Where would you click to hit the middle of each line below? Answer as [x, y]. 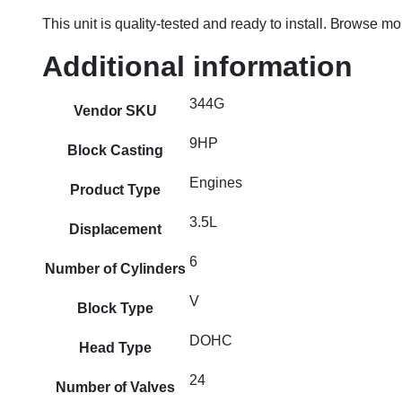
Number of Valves [115, 387]
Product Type [115, 190]
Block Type [115, 308]
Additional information [197, 66]
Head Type [115, 348]
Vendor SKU [115, 111]
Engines [216, 183]
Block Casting [115, 150]
